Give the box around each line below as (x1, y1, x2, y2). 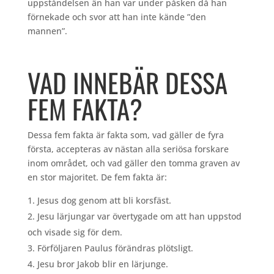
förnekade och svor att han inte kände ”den (27, 11, 206, 23)
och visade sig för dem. (27, 226, 122, 239)
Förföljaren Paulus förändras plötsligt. (37, 242, 193, 254)
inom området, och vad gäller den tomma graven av (27, 157, 240, 169)
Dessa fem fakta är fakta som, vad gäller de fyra (27, 129, 224, 141)
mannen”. (27, 25, 67, 37)
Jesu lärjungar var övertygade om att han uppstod (37, 210, 242, 223)
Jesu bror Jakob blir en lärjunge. (37, 258, 168, 270)
